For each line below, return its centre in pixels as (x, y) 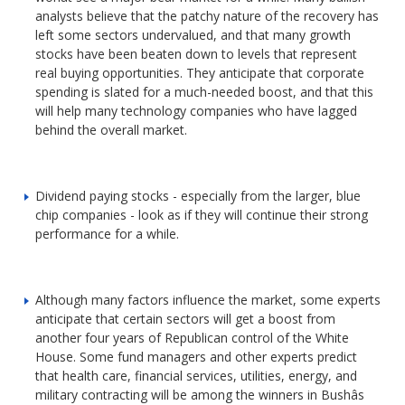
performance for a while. (108, 233)
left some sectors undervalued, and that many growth (193, 34)
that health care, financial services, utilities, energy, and (197, 375)
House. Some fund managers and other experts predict (197, 356)
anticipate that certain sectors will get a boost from (186, 318)
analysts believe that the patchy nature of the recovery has (207, 15)
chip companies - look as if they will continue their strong (202, 214)
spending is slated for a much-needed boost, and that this (205, 91)
